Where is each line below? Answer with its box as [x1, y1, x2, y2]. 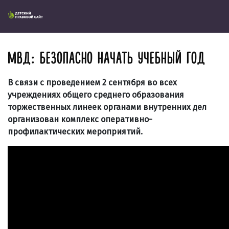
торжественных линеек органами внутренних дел [8, 102, 207, 112]
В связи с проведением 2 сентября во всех [8, 78, 177, 87]
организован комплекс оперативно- [8, 114, 152, 124]
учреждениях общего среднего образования [8, 90, 184, 100]
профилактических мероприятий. [8, 127, 143, 136]
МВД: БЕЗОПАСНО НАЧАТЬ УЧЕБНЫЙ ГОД [8, 49, 205, 68]
